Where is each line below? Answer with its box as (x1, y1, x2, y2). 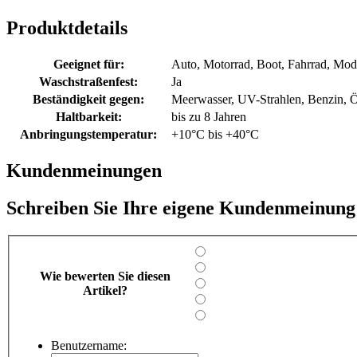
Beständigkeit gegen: (33, 92, 144, 107)
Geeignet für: (53, 57, 124, 72)
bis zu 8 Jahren (171, 110, 246, 124)
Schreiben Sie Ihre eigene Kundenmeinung (6, 198, 355, 219)
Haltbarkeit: (55, 110, 122, 124)
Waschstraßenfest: (39, 75, 138, 89)
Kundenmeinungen (6, 160, 162, 182)
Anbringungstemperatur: (20, 127, 157, 142)
